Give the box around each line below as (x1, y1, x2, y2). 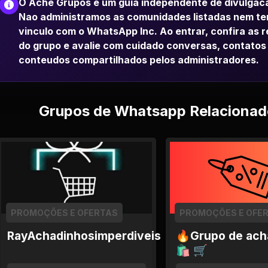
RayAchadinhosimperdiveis (7, 229, 161, 243)
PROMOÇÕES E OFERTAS (11, 208, 118, 218)
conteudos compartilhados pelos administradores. (19, 54, 259, 66)
